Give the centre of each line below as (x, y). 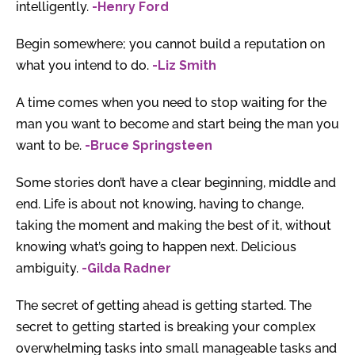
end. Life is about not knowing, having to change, (160, 204)
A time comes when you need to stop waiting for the (171, 103)
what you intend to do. (84, 66)
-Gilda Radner (126, 269)
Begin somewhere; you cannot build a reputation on (170, 44)
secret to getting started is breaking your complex (166, 327)
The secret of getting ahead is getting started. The (164, 306)
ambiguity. (49, 269)
